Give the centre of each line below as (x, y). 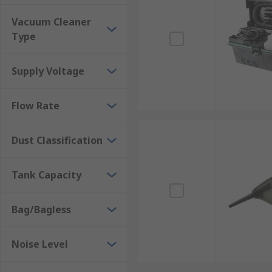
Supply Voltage (48, 71)
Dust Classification (57, 140)
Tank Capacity (46, 175)
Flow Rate (36, 106)
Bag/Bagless (41, 209)
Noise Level (40, 244)
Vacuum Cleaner (51, 22)
